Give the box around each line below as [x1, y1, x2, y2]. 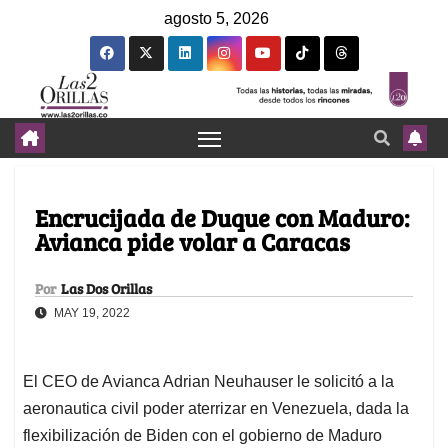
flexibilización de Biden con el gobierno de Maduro [23, 427, 382, 445]
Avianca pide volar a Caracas [35, 225, 350, 259]
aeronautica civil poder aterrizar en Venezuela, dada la [23, 400, 409, 418]
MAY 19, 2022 [51, 306, 130, 321]
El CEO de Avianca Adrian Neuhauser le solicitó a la [23, 373, 394, 391]
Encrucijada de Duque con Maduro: [35, 201, 409, 235]
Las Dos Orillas [61, 279, 152, 299]
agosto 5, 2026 [164, 10, 269, 27]
